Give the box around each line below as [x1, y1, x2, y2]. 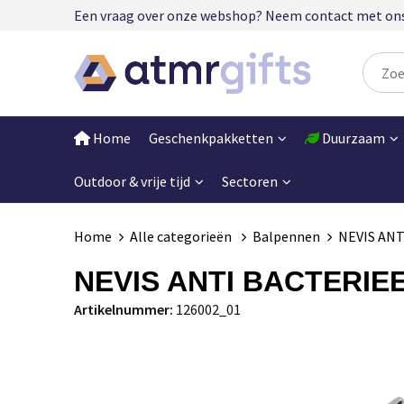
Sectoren [221, 171, 278, 190]
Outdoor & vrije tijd [73, 171, 190, 190]
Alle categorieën [129, 226, 234, 245]
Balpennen [252, 226, 320, 245]
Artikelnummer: [73, 299, 173, 318]
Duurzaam [318, 128, 385, 147]
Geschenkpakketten [148, 128, 273, 147]
